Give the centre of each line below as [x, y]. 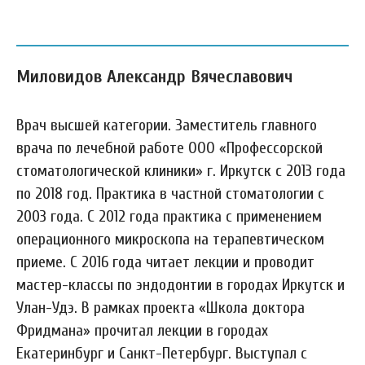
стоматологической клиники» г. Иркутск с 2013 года [181, 171]
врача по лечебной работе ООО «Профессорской [169, 148]
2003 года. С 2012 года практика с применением [169, 216]
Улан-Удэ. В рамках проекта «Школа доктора [161, 308]
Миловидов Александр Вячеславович [154, 77]
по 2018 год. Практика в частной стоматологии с [170, 193]
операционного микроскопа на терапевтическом [170, 239]
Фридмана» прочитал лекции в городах [142, 330]
